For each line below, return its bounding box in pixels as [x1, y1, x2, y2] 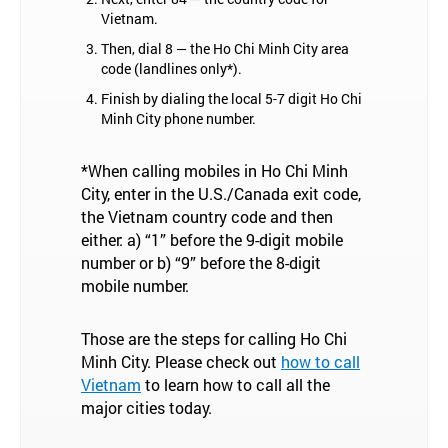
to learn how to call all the [141, 374, 330, 395]
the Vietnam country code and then [81, 206, 333, 227]
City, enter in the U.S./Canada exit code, [81, 183, 361, 204]
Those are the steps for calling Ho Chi [81, 328, 347, 349]
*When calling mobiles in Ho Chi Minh [81, 160, 348, 181]
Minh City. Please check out [81, 351, 281, 372]
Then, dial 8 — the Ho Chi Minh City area [101, 39, 349, 58]
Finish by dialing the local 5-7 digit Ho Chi [101, 89, 362, 108]
